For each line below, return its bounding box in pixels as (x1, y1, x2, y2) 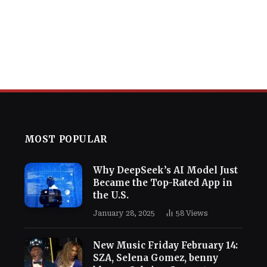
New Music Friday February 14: (92, 240, 238, 251)
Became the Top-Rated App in (92, 177, 232, 188)
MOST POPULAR (24, 133, 107, 145)
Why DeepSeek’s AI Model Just (92, 164, 238, 176)
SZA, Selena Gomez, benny (92, 252, 218, 263)
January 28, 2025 (92, 209, 155, 218)
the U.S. (92, 190, 129, 201)
